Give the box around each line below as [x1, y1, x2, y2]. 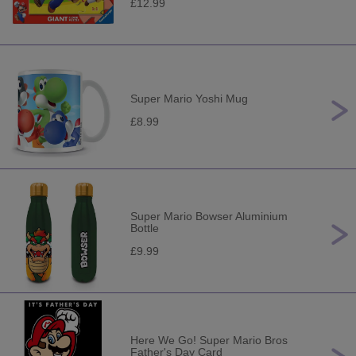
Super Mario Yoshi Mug [130, 92, 248, 105]
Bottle [130, 222, 159, 234]
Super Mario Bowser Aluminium [130, 210, 288, 222]
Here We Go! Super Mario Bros [130, 334, 288, 346]
